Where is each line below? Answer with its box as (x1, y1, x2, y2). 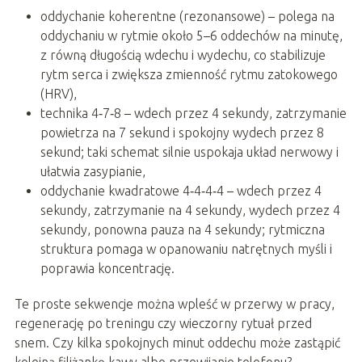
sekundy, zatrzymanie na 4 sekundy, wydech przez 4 (40, 203, 340, 218)
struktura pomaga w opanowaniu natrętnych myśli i (40, 242, 332, 257)
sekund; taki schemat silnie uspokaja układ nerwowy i (40, 145, 339, 160)
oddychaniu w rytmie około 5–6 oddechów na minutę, (40, 28, 343, 44)
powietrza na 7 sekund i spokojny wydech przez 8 (40, 125, 324, 141)
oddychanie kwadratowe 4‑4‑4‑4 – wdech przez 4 (40, 183, 322, 199)
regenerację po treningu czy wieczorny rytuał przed (14, 316, 312, 331)
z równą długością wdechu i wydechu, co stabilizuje (40, 48, 326, 63)
